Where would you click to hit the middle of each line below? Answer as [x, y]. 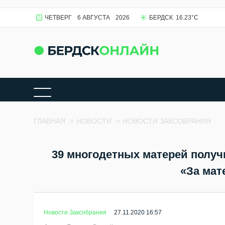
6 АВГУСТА [94, 18]
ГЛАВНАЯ [50, 121]
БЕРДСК [161, 18]
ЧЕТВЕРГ [59, 18]
